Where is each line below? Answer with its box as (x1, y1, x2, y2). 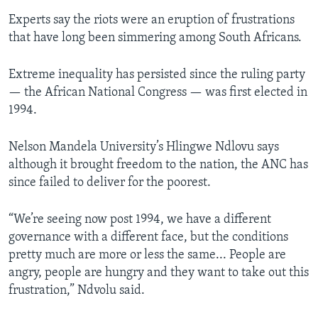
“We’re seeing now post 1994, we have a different (9, 213, 271, 227)
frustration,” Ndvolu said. (9, 284, 145, 298)
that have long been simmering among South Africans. (9, 31, 302, 45)
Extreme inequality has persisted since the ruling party (9, 68, 305, 82)
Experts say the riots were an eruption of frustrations (9, 13, 295, 28)
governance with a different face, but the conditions (9, 231, 288, 245)
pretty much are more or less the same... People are (9, 248, 286, 263)
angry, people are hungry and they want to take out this (9, 266, 309, 280)
